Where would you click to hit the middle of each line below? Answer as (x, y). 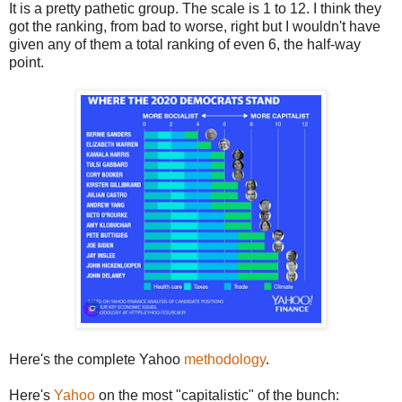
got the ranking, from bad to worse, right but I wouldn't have (195, 27)
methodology (223, 360)
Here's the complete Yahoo (95, 360)
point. (26, 63)
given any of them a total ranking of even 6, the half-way (185, 45)
